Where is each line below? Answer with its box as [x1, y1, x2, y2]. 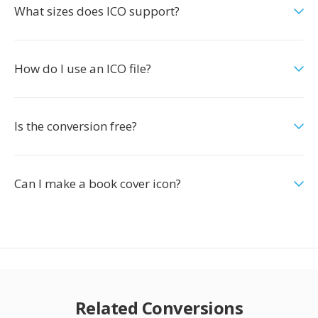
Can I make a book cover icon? [14, 175, 181, 192]
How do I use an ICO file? [14, 60, 151, 77]
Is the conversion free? [14, 118, 137, 134]
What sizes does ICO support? [14, 3, 180, 19]
